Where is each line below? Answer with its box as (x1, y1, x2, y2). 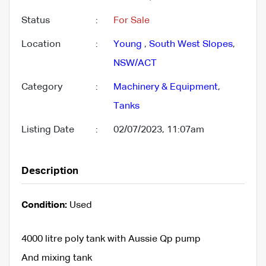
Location (21, 39, 61, 49)
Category (21, 82, 62, 92)
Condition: (21, 200, 67, 210)
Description (21, 166, 78, 176)
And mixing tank (21, 253, 92, 263)
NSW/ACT (113, 58, 157, 68)
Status (21, 15, 50, 26)
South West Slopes (149, 39, 233, 49)
